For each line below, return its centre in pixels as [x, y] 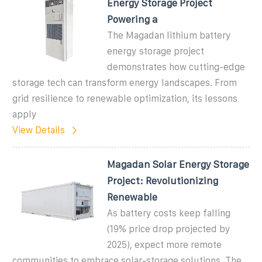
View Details [39, 130]
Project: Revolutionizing [163, 180]
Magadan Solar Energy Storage [178, 164]
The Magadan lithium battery [169, 35]
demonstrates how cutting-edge [176, 67]
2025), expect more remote [165, 244]
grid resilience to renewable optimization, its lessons [125, 98]
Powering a [133, 19]
